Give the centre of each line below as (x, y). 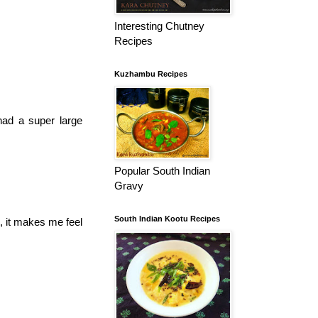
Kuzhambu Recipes (151, 74)
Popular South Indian (162, 171)
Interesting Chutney (159, 26)
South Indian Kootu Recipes (167, 219)
